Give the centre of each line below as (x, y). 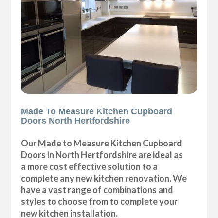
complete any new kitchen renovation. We (104, 178)
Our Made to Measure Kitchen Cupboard (102, 143)
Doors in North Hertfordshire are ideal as (102, 154)
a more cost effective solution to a (90, 166)
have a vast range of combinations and (97, 190)
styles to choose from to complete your (100, 201)
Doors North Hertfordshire (76, 120)
